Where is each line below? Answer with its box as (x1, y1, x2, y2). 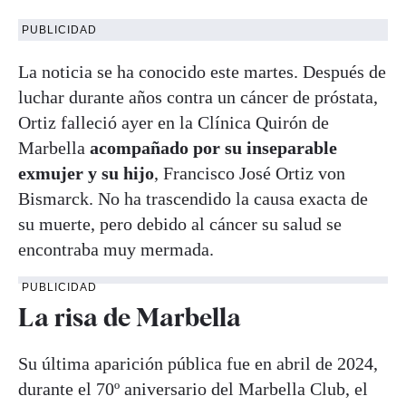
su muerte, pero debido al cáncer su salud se (18, 213, 342, 234)
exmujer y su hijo (18, 162, 154, 183)
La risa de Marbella (18, 301, 241, 333)
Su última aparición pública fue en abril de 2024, (18, 353, 378, 374)
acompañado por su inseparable (90, 137, 337, 158)
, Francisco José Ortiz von (154, 162, 345, 183)
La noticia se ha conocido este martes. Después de (18, 61, 386, 82)
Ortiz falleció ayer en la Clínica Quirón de (18, 111, 329, 132)
